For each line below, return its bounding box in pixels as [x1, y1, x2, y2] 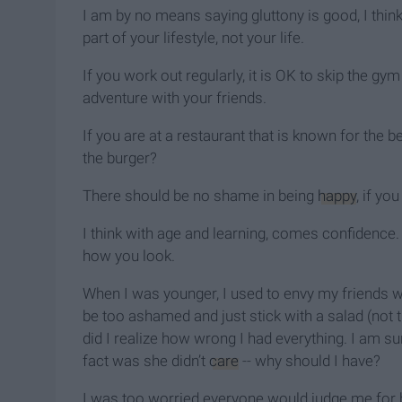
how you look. [83, 247, 175, 266]
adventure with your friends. [83, 89, 267, 108]
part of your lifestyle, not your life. [83, 29, 304, 48]
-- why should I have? [239, 352, 380, 371]
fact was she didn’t [83, 352, 209, 371]
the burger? [83, 149, 157, 168]
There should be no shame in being [83, 187, 318, 205]
